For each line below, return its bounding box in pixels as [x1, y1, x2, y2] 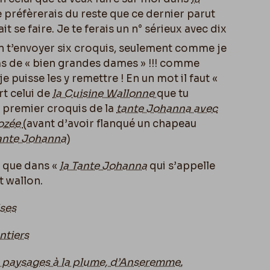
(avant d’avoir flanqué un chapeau [23, 117, 196, 130]
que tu [157, 87, 189, 100]
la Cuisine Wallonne [52, 87, 157, 100]
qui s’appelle [147, 159, 215, 172]
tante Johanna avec [116, 102, 218, 115]
